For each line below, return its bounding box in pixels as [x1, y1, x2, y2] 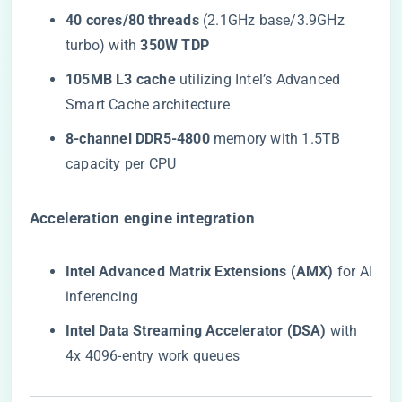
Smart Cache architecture [66, 96, 230, 113]
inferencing [66, 288, 139, 305]
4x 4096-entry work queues [66, 347, 240, 364]
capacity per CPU [66, 155, 177, 172]
